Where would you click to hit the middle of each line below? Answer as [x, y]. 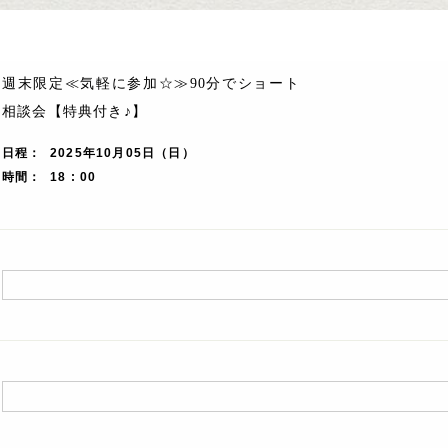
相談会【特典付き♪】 [74, 111]
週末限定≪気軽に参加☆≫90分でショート [151, 83]
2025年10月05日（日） [122, 153]
